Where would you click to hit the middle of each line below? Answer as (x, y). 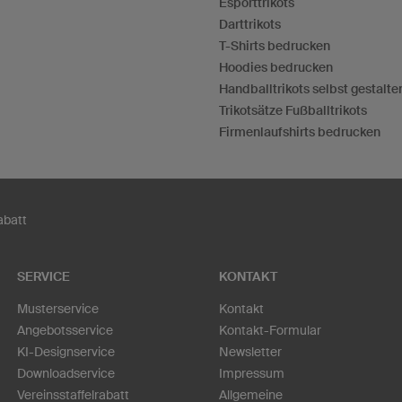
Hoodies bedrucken (276, 67)
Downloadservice (66, 373)
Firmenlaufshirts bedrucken (300, 132)
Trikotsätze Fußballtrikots (293, 110)
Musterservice (58, 308)
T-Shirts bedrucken (275, 46)
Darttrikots (250, 24)
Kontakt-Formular (270, 330)
